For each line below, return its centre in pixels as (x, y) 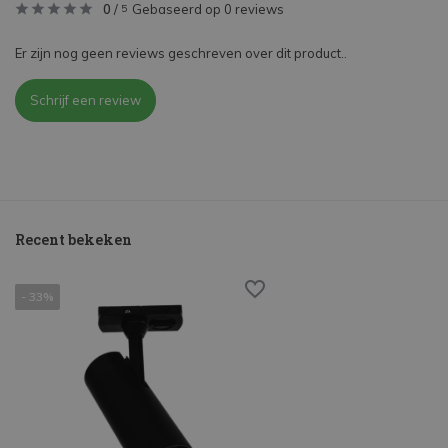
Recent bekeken (73, 240)
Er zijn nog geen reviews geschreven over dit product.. (181, 53)
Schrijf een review (85, 100)
